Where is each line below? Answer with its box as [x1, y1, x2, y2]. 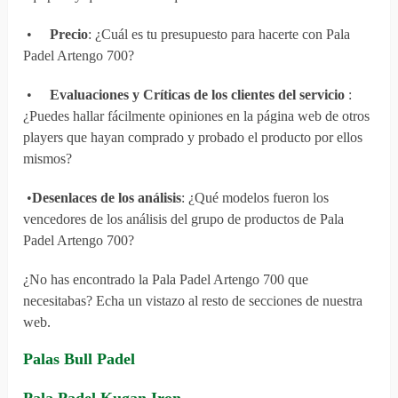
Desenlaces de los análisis [32, 190, 182, 206]
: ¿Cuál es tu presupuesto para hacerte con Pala [88, 27, 351, 43]
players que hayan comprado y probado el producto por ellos [23, 130, 363, 146]
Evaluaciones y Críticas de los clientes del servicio [50, 87, 349, 103]
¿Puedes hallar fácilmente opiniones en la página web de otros [23, 108, 370, 124]
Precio [50, 27, 89, 43]
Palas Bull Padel [23, 350, 136, 369]
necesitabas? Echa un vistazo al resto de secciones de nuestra [23, 293, 363, 309]
